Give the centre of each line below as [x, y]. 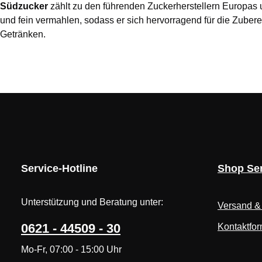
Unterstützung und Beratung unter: [92, 202]
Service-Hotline [59, 168]
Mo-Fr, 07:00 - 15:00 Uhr [71, 249]
